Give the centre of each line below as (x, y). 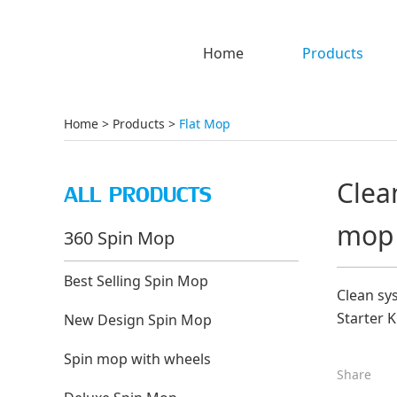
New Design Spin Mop (138, 320)
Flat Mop (205, 124)
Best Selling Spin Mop (136, 281)
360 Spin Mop (119, 238)
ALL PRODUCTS (138, 195)
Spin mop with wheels (137, 359)
